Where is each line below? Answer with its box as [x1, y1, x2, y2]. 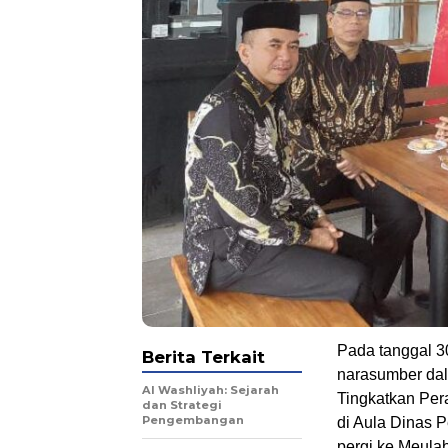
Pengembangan [142, 412, 244, 427]
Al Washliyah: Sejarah [142, 382, 279, 397]
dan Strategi [142, 397, 222, 412]
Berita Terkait [142, 346, 265, 367]
